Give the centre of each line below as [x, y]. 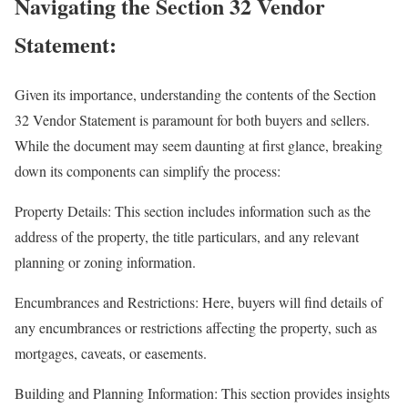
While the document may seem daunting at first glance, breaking [199, 145]
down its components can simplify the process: [148, 170]
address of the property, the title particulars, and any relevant [187, 236]
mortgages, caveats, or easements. [111, 352]
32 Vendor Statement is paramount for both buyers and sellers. [192, 119]
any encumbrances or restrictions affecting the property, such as [196, 327]
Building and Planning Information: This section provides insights [202, 393]
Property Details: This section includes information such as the [193, 210]
